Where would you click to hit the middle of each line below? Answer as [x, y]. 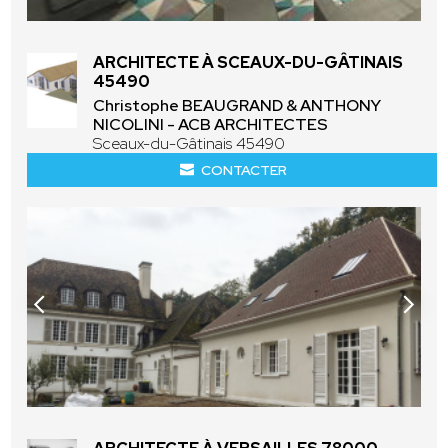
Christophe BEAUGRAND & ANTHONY [237, 105]
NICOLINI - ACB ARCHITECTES [211, 124]
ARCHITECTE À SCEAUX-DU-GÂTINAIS [248, 62]
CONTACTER [243, 169]
